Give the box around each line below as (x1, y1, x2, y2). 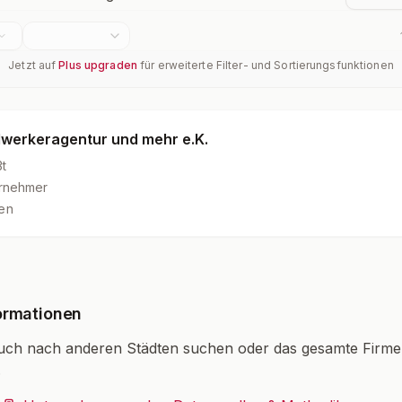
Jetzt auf (8, 58, 59, 72)
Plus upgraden (58, 58, 137, 72)
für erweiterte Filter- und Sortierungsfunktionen (136, 58, 394, 72)
